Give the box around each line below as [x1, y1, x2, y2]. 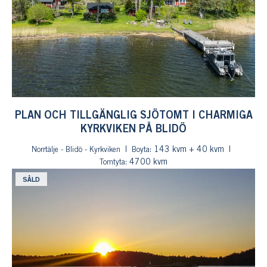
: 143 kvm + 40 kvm [150, 146, 224, 154]
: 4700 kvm [125, 159, 167, 166]
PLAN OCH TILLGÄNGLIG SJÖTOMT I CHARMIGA [14, 111, 253, 120]
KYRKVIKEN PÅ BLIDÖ [80, 125, 187, 134]
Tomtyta [100, 159, 125, 166]
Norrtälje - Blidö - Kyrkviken [32, 147, 120, 153]
